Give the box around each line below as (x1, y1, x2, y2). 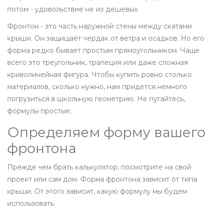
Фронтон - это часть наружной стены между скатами (7, 22, 192, 31)
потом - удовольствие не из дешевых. (7, 5, 139, 14)
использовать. (7, 199, 55, 208)
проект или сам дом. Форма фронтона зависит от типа (7, 175, 197, 184)
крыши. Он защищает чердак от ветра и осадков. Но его (7, 34, 204, 43)
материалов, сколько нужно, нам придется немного (7, 82, 187, 92)
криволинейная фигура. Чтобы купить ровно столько (7, 70, 192, 79)
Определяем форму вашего (7, 124, 205, 141)
